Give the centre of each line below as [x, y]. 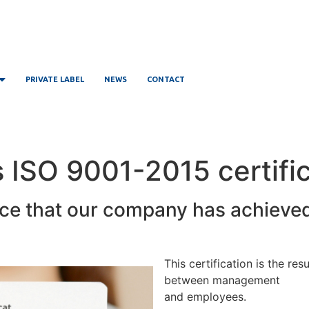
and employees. [205, 296]
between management [222, 280]
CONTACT [166, 80]
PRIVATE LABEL [54, 80]
